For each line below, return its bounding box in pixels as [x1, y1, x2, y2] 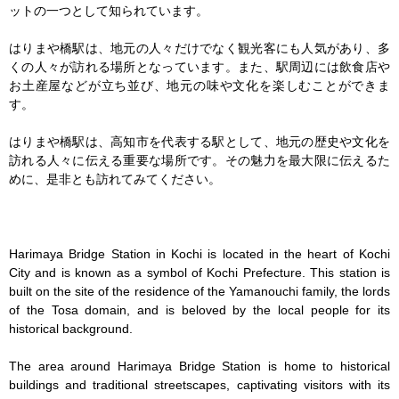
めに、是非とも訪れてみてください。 [9, 172, 221, 187]
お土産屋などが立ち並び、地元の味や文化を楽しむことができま [9, 78, 390, 94]
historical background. [9, 322, 133, 337]
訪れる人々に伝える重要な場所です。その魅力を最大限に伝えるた [9, 153, 390, 168]
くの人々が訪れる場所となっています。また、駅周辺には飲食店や [9, 60, 390, 75]
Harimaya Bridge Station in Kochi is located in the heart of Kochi [9, 247, 390, 262]
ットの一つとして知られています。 [9, 4, 208, 19]
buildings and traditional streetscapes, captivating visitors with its [9, 378, 390, 393]
